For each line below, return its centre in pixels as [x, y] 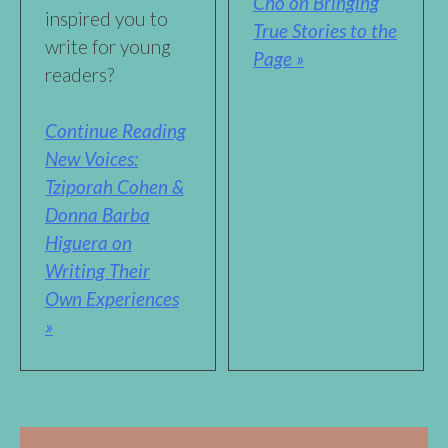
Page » [279, 59]
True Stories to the [325, 31]
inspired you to [106, 18]
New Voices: [91, 159]
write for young [108, 46]
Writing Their [97, 271]
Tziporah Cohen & [114, 187]
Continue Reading [115, 131]
